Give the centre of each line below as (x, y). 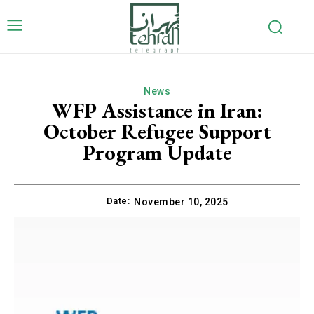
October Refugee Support (157, 131)
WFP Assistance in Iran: (157, 110)
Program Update (157, 152)
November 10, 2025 (181, 202)
